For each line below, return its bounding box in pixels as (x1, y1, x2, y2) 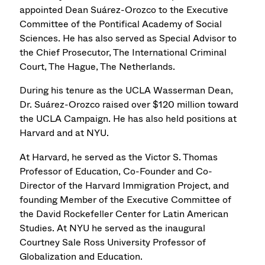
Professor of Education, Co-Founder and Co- (20, 164, 213, 178)
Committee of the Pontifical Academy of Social (20, 17, 222, 31)
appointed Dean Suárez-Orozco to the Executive (20, 2, 229, 17)
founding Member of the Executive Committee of (20, 192, 232, 206)
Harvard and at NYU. (20, 126, 109, 140)
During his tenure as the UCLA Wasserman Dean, (20, 83, 234, 98)
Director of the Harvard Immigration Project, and (20, 178, 230, 192)
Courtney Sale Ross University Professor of (20, 235, 206, 249)
